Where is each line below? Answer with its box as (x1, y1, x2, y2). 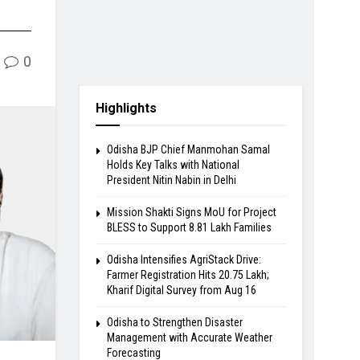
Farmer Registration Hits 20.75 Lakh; (106, 268, 269, 281)
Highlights (95, 100, 157, 116)
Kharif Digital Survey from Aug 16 (106, 283, 256, 297)
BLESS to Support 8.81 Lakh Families (106, 220, 272, 234)
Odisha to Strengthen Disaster (106, 315, 243, 329)
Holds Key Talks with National (106, 157, 239, 171)
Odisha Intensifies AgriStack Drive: (106, 252, 261, 266)
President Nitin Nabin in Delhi (106, 173, 236, 186)
